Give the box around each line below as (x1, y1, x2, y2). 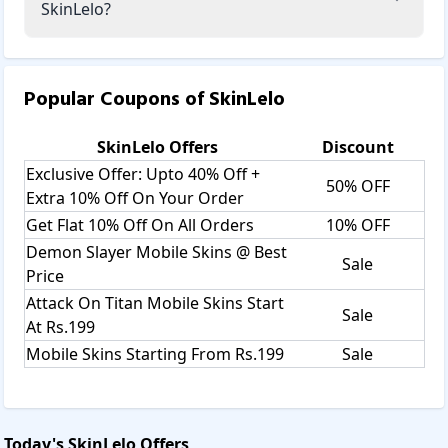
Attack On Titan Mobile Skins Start (26, 291, 284, 314)
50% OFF (325, 174, 390, 197)
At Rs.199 (26, 315, 95, 338)
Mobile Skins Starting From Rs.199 (26, 342, 284, 365)
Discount (321, 135, 394, 158)
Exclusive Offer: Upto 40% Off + (26, 162, 260, 185)
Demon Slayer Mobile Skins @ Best (26, 240, 287, 263)
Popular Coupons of (24, 83, 209, 116)
